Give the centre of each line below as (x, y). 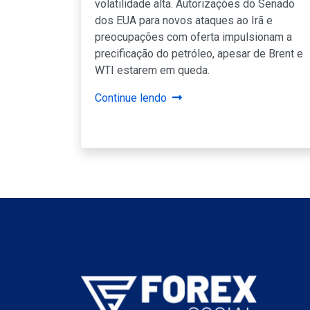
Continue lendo (131, 98)
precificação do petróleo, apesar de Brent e (199, 53)
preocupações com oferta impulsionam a (193, 37)
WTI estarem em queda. (152, 70)
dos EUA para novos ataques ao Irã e (184, 20)
